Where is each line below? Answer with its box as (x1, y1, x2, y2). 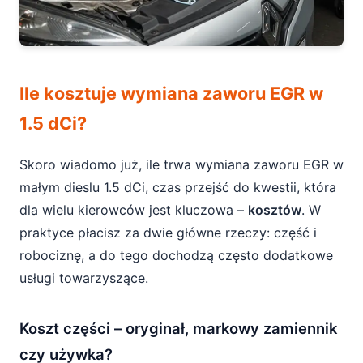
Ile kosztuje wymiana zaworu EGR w (19, 83, 323, 104)
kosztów (248, 202, 301, 218)
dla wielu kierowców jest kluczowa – (19, 202, 248, 218)
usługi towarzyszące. (19, 270, 148, 286)
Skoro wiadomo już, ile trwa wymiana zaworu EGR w (19, 156, 344, 173)
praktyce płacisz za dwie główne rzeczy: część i (19, 224, 317, 241)
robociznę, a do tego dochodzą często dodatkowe (19, 247, 333, 263)
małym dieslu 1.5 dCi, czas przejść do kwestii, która (19, 179, 336, 195)
